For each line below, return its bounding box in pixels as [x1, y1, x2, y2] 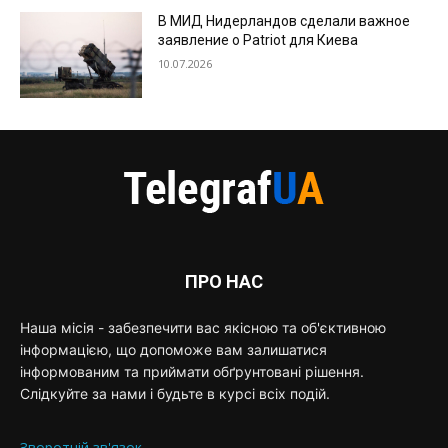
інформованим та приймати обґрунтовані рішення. [20, 362, 364, 380]
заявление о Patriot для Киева [158, 31, 359, 48]
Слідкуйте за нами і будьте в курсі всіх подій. [20, 384, 330, 402]
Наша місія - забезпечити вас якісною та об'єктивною [20, 318, 386, 336]
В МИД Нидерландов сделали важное [158, 12, 411, 29]
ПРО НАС [185, 270, 263, 292]
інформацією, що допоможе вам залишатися [20, 340, 327, 358]
